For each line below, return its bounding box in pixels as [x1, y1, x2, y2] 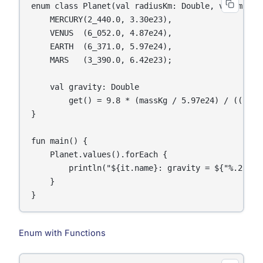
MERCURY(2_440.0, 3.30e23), [31, 14, 173, 24]
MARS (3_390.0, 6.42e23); [31, 55, 173, 65]
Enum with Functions [18, 227, 106, 238]
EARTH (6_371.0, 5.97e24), [31, 41, 173, 51]
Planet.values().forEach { [31, 149, 168, 159]
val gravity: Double [31, 82, 140, 92]
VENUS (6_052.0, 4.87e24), [31, 28, 173, 38]
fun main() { [31, 136, 88, 146]
